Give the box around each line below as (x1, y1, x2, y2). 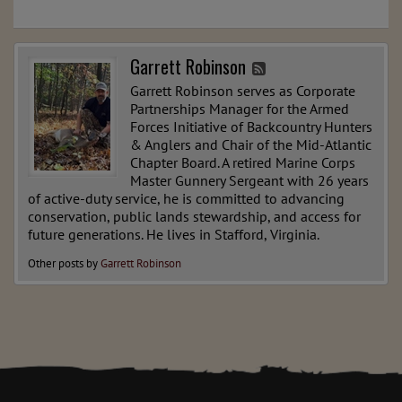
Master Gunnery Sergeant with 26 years (130, 171, 369, 190)
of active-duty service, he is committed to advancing (28, 189, 345, 208)
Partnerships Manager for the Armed (130, 100, 349, 118)
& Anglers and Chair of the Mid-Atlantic (130, 135, 371, 154)
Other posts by (28, 256, 100, 272)
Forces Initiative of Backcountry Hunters (130, 118, 372, 136)
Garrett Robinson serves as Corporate (130, 82, 355, 100)
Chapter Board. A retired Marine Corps (130, 153, 355, 172)
